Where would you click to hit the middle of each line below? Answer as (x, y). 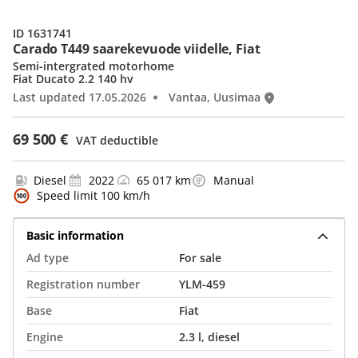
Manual (234, 180)
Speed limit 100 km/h (93, 195)
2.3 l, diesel (209, 337)
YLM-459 (202, 284)
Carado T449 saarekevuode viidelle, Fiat (137, 49)
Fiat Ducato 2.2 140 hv (73, 79)
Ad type (48, 258)
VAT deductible (117, 140)
